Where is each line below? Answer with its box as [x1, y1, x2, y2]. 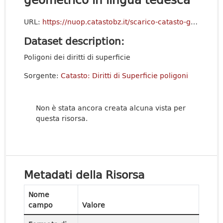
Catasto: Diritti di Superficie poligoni [61, 70, 188, 81]
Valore [82, 200, 105, 210]
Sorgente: [24, 70, 61, 81]
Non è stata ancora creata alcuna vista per [36, 103, 186, 113]
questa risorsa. [36, 113, 88, 123]
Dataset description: [24, 33, 124, 49]
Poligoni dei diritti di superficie [24, 52, 130, 62]
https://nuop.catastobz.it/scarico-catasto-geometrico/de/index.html [42, 16, 191, 27]
